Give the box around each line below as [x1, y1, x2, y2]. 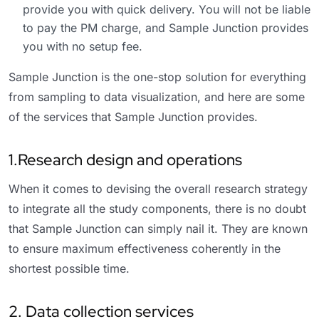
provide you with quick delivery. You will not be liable [23, 1, 310, 16]
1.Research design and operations [9, 149, 242, 170]
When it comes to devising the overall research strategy [9, 181, 308, 196]
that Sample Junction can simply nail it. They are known [9, 221, 308, 236]
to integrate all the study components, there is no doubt [9, 201, 306, 216]
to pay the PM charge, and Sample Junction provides [23, 20, 308, 35]
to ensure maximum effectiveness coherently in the [9, 241, 281, 256]
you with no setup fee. [23, 38, 142, 53]
